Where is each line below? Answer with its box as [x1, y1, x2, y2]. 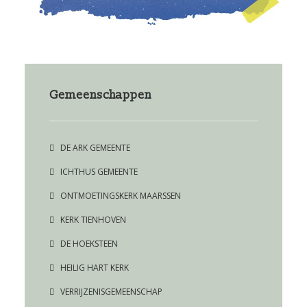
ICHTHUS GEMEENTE [60, 166, 138, 178]
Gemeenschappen [49, 88, 151, 103]
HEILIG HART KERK [60, 262, 129, 274]
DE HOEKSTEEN [60, 238, 118, 250]
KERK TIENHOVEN [60, 214, 126, 226]
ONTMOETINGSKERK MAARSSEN [60, 190, 181, 202]
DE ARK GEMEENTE [60, 142, 130, 154]
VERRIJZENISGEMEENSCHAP [60, 286, 162, 298]
